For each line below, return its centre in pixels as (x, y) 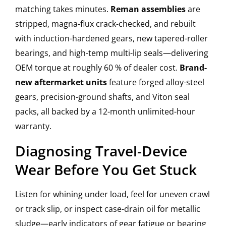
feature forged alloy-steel (156, 82)
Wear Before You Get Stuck (106, 170)
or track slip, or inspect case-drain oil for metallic (108, 209)
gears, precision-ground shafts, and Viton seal (102, 97)
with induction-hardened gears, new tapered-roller (111, 39)
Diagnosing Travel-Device (101, 151)
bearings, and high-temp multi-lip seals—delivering (112, 53)
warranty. (33, 126)
